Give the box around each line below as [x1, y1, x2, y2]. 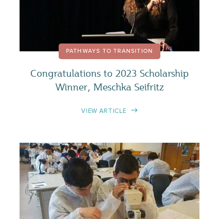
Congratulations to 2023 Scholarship [30, 66, 189, 79]
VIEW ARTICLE [81, 107, 127, 115]
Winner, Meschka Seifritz [55, 80, 164, 93]
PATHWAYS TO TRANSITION [66, 48, 153, 54]
